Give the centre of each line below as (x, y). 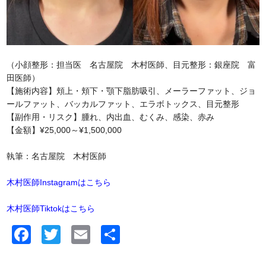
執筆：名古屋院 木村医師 (57, 156)
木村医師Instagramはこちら (59, 182)
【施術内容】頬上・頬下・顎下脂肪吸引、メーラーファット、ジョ (132, 91)
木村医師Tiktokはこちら (51, 208)
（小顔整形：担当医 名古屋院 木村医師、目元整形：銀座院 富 (132, 64)
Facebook (76, 234)
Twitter (92, 234)
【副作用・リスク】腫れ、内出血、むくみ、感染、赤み (111, 117)
